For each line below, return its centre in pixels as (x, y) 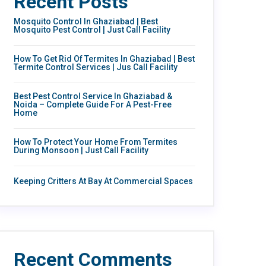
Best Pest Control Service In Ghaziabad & (93, 96)
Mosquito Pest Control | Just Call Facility (92, 29)
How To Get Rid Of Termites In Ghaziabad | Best (104, 58)
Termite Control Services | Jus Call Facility (96, 67)
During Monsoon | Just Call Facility (81, 150)
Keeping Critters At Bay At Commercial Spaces (103, 181)
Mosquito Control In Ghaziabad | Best (86, 21)
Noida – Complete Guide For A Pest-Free (93, 104)
